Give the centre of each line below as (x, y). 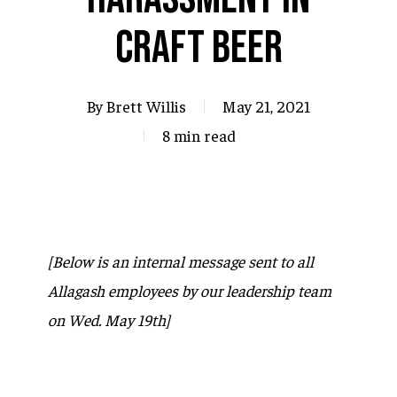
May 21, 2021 (266, 106)
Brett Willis (146, 106)
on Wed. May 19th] (109, 319)
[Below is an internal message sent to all (181, 261)
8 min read (199, 135)
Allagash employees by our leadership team (190, 290)
